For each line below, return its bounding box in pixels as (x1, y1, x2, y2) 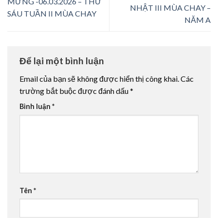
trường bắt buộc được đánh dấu (19, 86, 130, 96)
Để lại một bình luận (19, 54, 106, 66)
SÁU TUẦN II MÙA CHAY (7, 9, 96, 18)
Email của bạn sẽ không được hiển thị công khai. (19, 74, 179, 84)
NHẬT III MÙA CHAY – (130, 2, 211, 12)
